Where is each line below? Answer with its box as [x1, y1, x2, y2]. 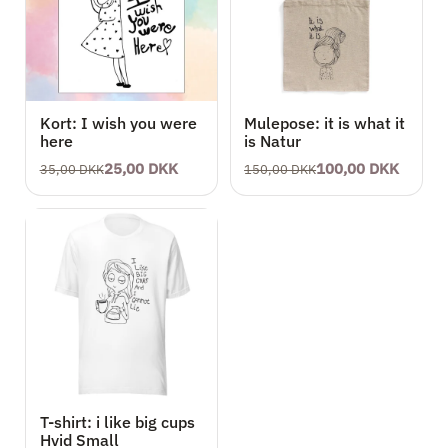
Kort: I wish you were [39, 113, 197, 134]
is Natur [244, 131, 302, 152]
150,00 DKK [244, 161, 317, 179]
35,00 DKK [39, 161, 104, 179]
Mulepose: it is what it [244, 113, 406, 134]
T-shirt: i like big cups [39, 411, 195, 432]
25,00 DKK [103, 158, 178, 179]
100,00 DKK [316, 158, 400, 179]
